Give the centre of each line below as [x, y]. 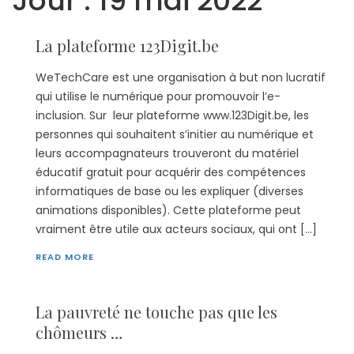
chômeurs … [79, 332]
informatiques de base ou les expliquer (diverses [169, 191]
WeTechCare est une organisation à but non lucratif [181, 77]
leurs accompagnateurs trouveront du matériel [167, 153]
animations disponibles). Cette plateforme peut [168, 210]
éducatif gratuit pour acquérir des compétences [171, 172]
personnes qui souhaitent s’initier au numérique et [175, 134]
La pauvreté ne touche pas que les [156, 312]
